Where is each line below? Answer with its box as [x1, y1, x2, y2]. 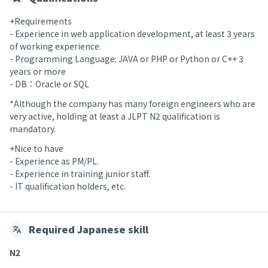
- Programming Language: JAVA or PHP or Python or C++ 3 [10, 53, 243, 65]
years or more [10, 65, 66, 77]
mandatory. [10, 123, 56, 135]
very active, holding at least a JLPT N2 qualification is [10, 110, 220, 122]
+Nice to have [10, 142, 63, 154]
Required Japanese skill [29, 222, 148, 236]
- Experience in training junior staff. [10, 167, 150, 179]
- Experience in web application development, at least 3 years [10, 28, 255, 39]
